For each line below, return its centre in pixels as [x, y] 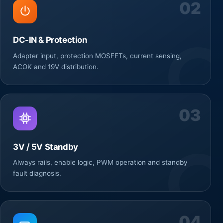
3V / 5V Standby [46, 147]
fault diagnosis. [37, 173]
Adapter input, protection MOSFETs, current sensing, [97, 56]
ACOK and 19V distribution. [56, 66]
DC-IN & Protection [50, 40]
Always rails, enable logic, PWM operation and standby [100, 163]
